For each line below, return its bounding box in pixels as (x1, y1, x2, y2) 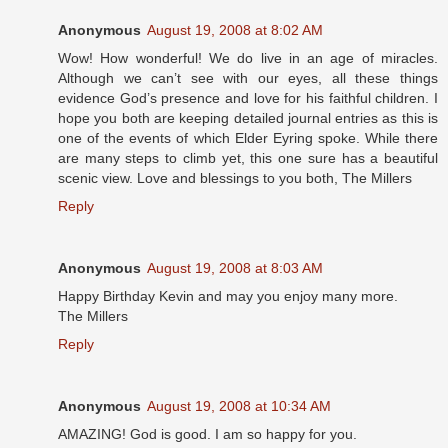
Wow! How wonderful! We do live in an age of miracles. (58, 49, 438, 66)
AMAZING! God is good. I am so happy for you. (58, 425, 357, 442)
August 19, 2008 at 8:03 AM (147, 259, 323, 276)
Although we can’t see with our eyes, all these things (58, 69, 438, 86)
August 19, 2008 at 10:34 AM (147, 397, 331, 414)
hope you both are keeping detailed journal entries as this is (58, 109, 438, 126)
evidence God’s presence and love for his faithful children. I (58, 89, 438, 106)
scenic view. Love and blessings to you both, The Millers (58, 169, 412, 186)
